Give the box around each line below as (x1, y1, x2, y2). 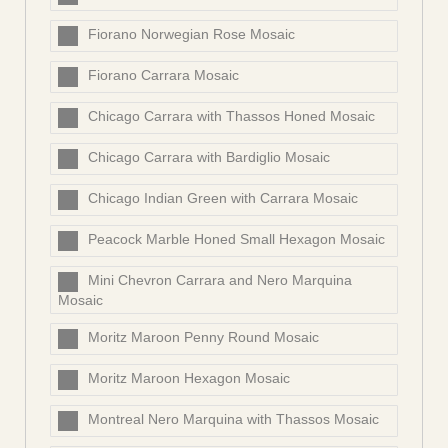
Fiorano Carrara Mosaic (88, 67, 239, 84)
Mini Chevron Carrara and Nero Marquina (88, 272, 352, 289)
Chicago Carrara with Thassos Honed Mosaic (88, 108, 375, 125)
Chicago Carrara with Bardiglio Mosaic (88, 149, 330, 166)
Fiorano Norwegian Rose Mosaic (88, 26, 295, 43)
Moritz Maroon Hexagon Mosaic (88, 370, 290, 387)
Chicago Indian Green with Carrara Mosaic (88, 190, 358, 207)
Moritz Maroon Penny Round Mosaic (88, 329, 319, 346)
